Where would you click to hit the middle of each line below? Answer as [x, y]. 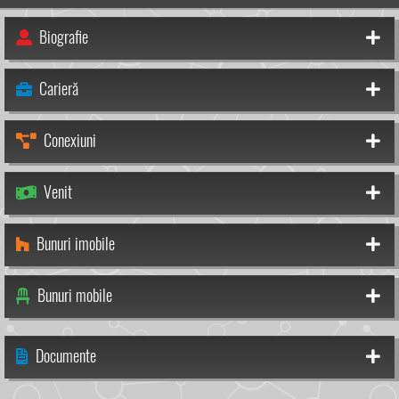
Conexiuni [68, 140]
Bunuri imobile [74, 243]
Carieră [57, 88]
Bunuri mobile [73, 295]
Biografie [62, 37]
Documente [64, 355]
